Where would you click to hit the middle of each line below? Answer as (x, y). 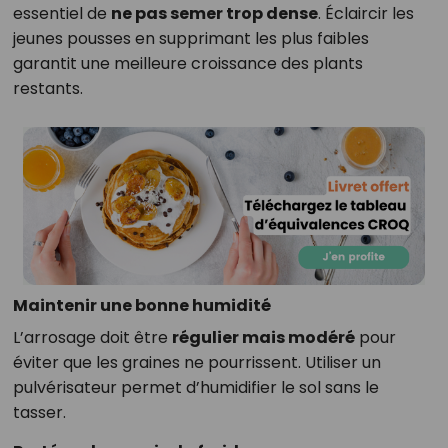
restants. (47, 89)
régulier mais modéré (263, 337)
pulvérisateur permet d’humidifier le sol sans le (195, 387)
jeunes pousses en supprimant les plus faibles (190, 39)
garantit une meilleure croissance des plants (187, 64)
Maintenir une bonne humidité (141, 305)
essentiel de (61, 14)
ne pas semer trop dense (214, 14)
